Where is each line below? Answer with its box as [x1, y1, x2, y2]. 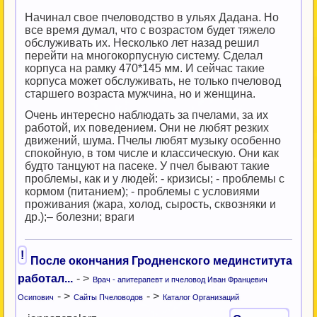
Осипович [18, 293, 54, 301]
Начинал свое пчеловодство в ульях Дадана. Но [25, 11, 279, 23]
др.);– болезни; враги [25, 211, 134, 223]
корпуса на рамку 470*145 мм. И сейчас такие [25, 62, 265, 74]
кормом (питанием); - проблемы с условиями [25, 185, 260, 197]
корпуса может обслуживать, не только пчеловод [25, 75, 281, 87]
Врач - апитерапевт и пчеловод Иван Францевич [93, 275, 267, 284]
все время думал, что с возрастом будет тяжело [25, 24, 275, 36]
